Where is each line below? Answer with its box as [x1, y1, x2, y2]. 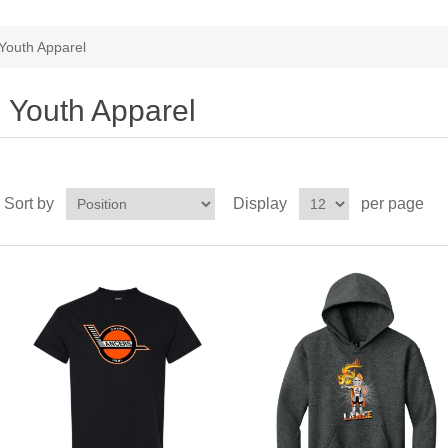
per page [360, 195, 424, 212]
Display [232, 195, 287, 212]
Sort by [3, 195, 54, 212]
